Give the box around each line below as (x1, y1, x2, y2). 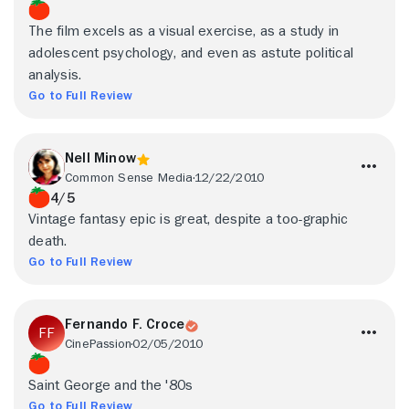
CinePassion (65, 337, 132, 350)
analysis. (28, 68, 82, 82)
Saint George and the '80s (28, 378, 194, 393)
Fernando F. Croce (65, 317, 185, 331)
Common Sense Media (65, 171, 194, 184)
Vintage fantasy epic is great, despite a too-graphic (28, 212, 349, 226)
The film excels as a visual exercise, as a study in (28, 24, 340, 38)
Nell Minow (65, 151, 136, 165)
